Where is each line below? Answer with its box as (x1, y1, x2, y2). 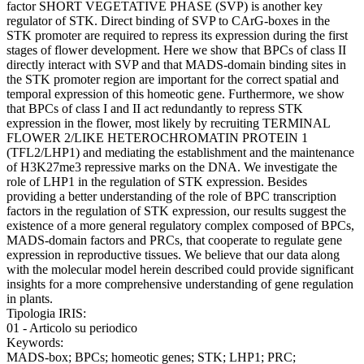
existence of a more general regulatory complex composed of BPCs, (6, 219, 354, 233)
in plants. (6, 292, 53, 306)
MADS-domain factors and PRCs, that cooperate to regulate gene (6, 233, 342, 248)
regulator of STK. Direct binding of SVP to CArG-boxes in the (6, 14, 330, 28)
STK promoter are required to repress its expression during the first (6, 28, 348, 43)
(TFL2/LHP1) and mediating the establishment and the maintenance (6, 145, 354, 160)
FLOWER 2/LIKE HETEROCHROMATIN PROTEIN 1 (6, 131, 308, 145)
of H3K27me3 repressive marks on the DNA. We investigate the (6, 160, 337, 175)
